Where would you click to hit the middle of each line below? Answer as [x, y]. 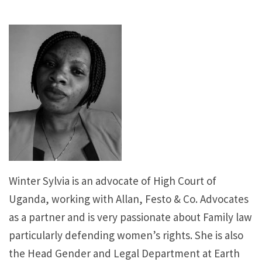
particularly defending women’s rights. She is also [126, 235]
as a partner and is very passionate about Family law [130, 217]
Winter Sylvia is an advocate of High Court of [113, 180]
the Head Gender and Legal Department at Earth [124, 253]
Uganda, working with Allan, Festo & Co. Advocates [129, 199]
